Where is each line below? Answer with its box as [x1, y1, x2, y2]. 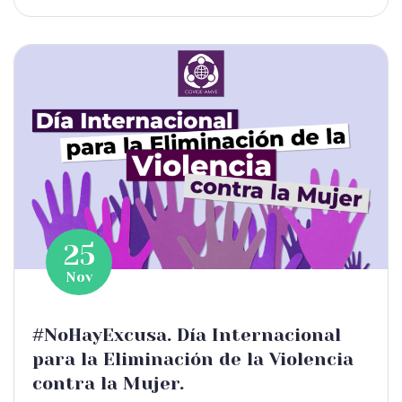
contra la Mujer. [32, 373, 184, 394]
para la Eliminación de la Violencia [32, 349, 354, 370]
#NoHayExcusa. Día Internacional [32, 325, 341, 345]
